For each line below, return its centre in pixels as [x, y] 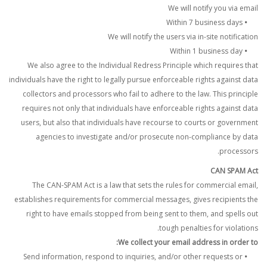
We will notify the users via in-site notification [183, 37]
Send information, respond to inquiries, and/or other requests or [133, 257]
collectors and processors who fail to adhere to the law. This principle [140, 94]
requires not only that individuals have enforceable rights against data [140, 108]
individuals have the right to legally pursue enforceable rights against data [133, 80]
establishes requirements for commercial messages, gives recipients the [136, 199]
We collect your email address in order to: [188, 242]
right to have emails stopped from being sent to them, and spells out [142, 214]
